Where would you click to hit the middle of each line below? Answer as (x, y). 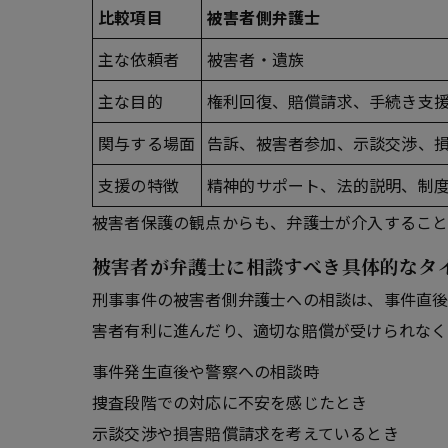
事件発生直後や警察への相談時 (205, 371)
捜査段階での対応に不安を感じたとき (230, 402)
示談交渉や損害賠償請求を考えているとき (245, 433)
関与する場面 (147, 143)
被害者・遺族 (256, 59)
